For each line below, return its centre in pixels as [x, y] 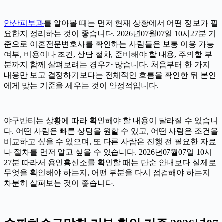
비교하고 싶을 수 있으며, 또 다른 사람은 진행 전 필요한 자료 [110, 141]
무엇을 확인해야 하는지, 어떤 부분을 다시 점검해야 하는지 [107, 172]
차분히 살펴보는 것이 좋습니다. [59, 183]
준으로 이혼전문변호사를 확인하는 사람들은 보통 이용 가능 [109, 44]
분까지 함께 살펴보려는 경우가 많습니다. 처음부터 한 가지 [107, 64]
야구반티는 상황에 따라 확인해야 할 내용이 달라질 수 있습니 [111, 120]
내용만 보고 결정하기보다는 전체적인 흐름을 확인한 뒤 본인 [110, 75]
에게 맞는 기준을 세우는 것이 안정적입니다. [81, 85]
